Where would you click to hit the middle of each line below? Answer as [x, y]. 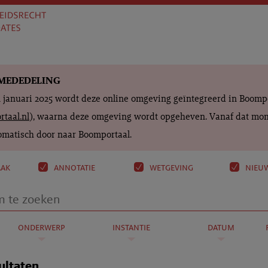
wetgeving [170, 167]
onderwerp [41, 227]
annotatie [73, 167]
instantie [131, 227]
